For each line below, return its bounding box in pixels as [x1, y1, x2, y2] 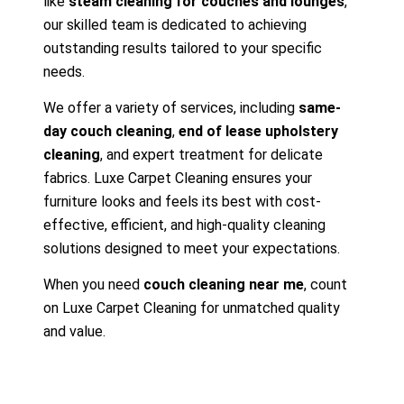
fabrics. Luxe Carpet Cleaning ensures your [43, 170, 312, 188]
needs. [43, 62, 85, 80]
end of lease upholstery [179, 123, 338, 141]
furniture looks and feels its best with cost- [43, 193, 321, 211]
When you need [43, 276, 143, 294]
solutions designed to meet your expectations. [43, 240, 340, 258]
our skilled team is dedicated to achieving [43, 15, 307, 33]
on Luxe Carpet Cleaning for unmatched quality [43, 299, 340, 317]
